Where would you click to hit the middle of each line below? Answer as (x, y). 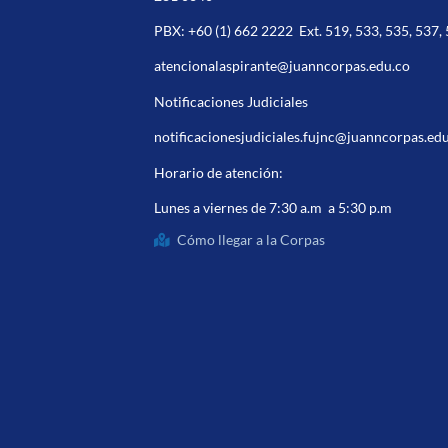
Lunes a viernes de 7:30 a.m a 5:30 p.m (273, 207)
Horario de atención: (219, 172)
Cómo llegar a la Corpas (250, 240)
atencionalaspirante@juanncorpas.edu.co (282, 66)
